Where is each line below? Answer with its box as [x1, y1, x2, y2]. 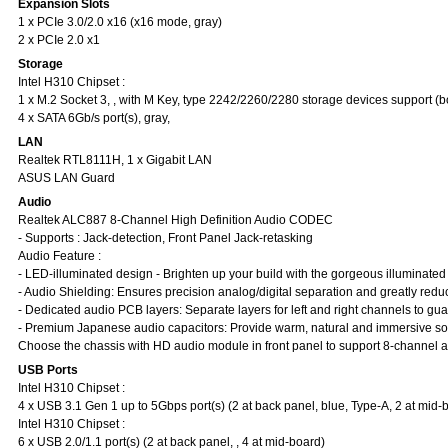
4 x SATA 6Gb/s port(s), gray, [18, 111, 170, 125]
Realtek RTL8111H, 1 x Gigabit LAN [18, 153, 212, 167]
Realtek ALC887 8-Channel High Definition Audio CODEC [18, 213, 333, 227]
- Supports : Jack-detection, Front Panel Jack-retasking [18, 231, 313, 245]
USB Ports [18, 363, 78, 377]
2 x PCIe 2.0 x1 [18, 33, 100, 47]
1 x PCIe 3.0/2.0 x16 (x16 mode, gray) [18, 15, 222, 29]
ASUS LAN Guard [18, 171, 115, 185]
